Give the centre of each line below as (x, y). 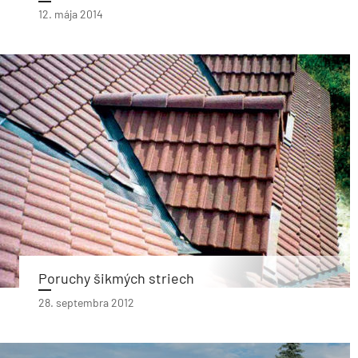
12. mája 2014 (71, 14)
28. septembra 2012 (86, 302)
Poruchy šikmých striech (116, 278)
